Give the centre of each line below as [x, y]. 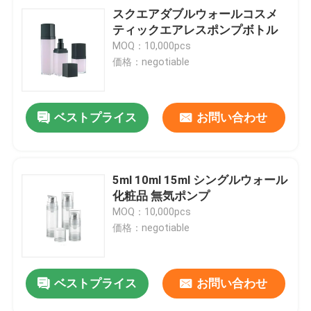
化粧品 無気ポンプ [161, 195]
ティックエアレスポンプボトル [195, 30]
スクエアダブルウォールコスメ [195, 14]
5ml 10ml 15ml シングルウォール [200, 179]
